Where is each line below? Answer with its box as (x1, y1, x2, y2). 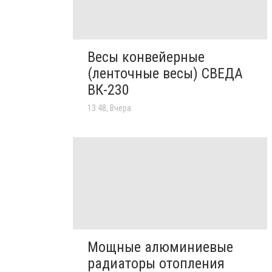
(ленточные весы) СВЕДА (87, 64, 243, 82)
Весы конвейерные (87, 48, 205, 66)
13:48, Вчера (87, 103, 131, 113)
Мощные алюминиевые (87, 239, 233, 256)
